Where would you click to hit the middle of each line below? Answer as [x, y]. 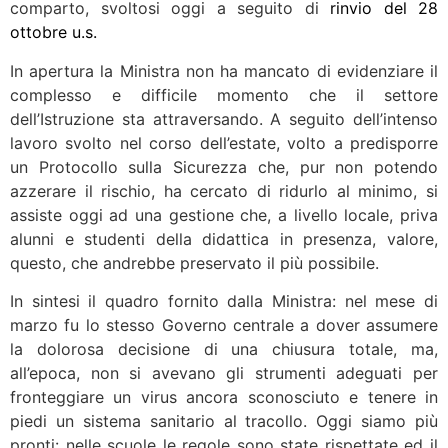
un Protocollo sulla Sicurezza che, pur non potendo [224, 166]
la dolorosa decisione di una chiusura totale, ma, [224, 349]
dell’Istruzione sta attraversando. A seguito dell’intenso [224, 118]
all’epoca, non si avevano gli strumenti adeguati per [224, 373]
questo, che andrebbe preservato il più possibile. [194, 262]
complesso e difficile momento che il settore [224, 94]
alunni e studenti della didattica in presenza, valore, [224, 238]
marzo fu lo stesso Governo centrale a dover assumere [224, 325]
